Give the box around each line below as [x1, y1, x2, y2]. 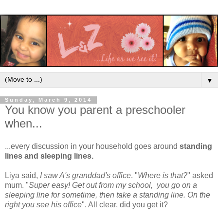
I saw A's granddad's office [40, 171, 131, 180]
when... [5, 116, 42, 130]
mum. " [5, 181, 29, 190]
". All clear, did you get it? [82, 200, 168, 209]
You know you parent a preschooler [5, 103, 185, 116]
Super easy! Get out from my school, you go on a [29, 181, 197, 190]
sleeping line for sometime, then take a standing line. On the [5, 191, 210, 200]
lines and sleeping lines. [5, 152, 93, 161]
